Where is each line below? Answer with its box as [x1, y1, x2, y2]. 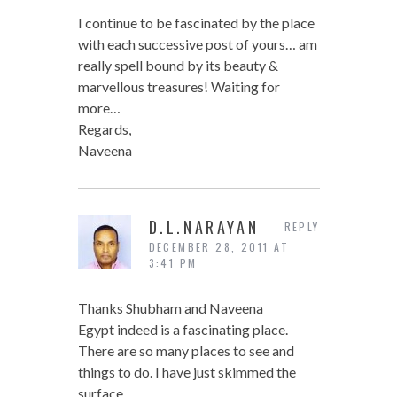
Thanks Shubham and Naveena [77, 300, 263, 317]
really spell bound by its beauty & [77, 57, 278, 74]
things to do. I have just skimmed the [77, 363, 296, 381]
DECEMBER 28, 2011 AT [148, 239, 290, 255]
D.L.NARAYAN [148, 215, 260, 239]
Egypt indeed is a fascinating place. [77, 321, 288, 339]
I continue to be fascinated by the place [77, 14, 315, 32]
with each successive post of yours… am [77, 35, 317, 53]
